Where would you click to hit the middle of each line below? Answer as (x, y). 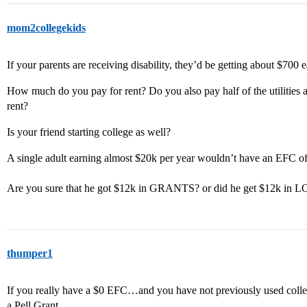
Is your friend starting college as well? (89, 132)
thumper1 (30, 253)
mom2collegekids (46, 28)
